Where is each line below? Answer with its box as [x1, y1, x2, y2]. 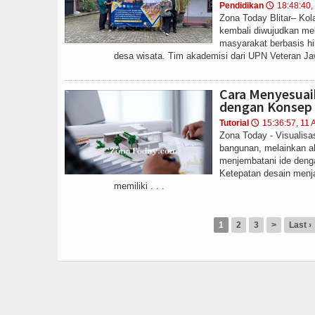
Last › [289, 220, 311, 230]
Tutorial [219, 118, 249, 128]
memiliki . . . [114, 181, 165, 191]
